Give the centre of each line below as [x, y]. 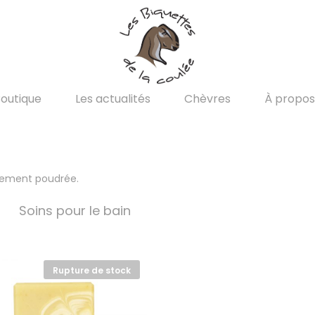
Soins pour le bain [75, 210]
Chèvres [207, 99]
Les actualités [113, 99]
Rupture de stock [92, 270]
